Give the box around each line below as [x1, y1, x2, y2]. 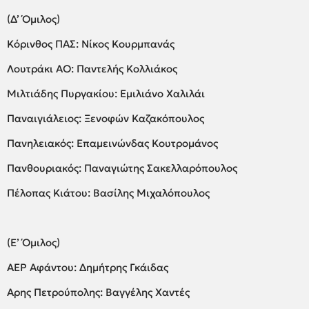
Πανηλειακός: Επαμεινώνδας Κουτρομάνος [7, 136, 218, 150]
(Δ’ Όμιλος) [7, 12, 63, 26]
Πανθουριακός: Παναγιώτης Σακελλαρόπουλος [7, 161, 237, 175]
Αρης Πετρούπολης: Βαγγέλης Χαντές [7, 285, 190, 299]
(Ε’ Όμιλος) [7, 235, 63, 249]
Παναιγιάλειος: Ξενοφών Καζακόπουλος [7, 111, 204, 125]
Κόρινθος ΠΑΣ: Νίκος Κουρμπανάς [7, 37, 175, 50]
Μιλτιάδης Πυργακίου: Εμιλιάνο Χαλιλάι [7, 86, 205, 100]
